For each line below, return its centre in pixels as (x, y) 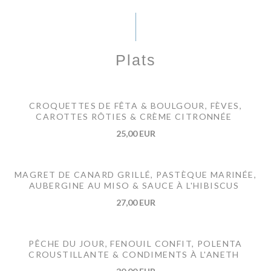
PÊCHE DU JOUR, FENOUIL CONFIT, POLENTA (135, 243)
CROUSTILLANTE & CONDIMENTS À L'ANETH (134, 254)
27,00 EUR (135, 202)
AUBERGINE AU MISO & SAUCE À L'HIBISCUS (134, 185)
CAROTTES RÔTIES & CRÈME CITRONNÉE (134, 116)
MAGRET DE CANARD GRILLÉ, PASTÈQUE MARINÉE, (135, 174)
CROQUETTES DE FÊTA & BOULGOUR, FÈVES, (135, 105)
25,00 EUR (135, 133)
